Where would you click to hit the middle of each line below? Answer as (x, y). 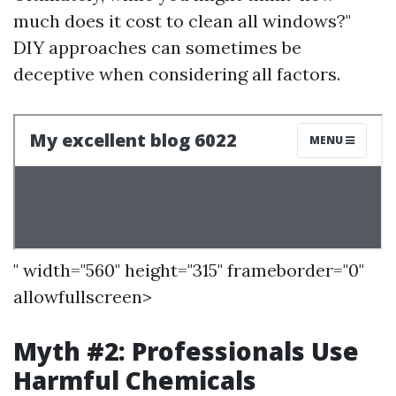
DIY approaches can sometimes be (157, 47)
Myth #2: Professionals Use (186, 351)
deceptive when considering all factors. (177, 74)
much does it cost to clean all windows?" (182, 21)
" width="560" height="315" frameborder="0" (189, 270)
